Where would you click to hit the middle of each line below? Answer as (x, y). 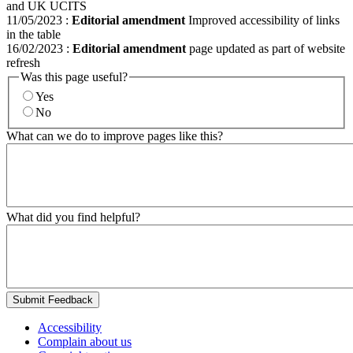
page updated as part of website (266, 48)
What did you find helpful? (73, 217)
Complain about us (85, 342)
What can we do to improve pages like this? (115, 136)
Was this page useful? (74, 76)
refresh (23, 62)
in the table (33, 34)
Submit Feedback (53, 300)
